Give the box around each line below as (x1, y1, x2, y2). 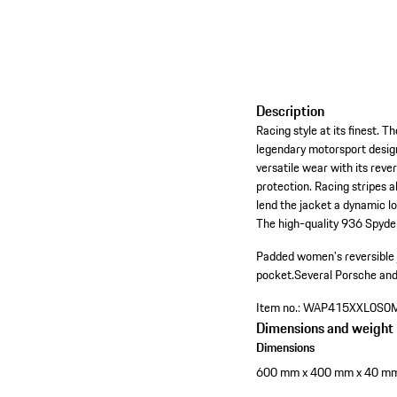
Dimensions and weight (256, 317, 394, 339)
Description (256, 100, 325, 122)
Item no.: (256, 298, 301, 318)
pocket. (256, 265, 295, 285)
